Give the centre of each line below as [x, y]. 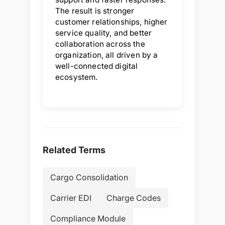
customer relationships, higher [111, 22]
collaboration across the [100, 44]
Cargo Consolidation [89, 177]
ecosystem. [77, 77]
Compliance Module [88, 218]
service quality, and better [104, 33]
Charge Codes [134, 198]
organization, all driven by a [107, 55]
